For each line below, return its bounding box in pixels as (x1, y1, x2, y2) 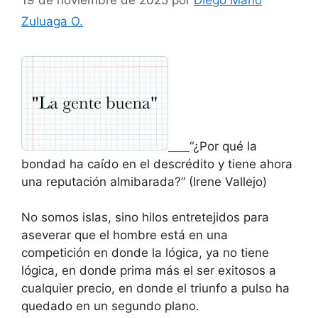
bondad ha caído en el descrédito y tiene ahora (21, 156, 292, 171)
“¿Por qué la (190, 138, 257, 153)
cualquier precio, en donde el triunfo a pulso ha (21, 281, 290, 296)
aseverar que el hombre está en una (21, 228, 228, 243)
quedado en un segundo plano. (21, 299, 199, 314)
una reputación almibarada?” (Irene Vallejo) (21, 174, 267, 189)
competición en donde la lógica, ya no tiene (21, 246, 269, 261)
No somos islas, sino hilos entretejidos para (21, 210, 269, 225)
